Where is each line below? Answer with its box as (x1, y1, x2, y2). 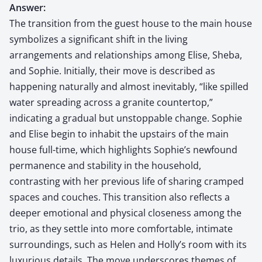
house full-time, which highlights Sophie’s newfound (9, 143, 237, 156)
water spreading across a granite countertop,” (9, 95, 213, 109)
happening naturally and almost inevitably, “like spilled (9, 80, 249, 93)
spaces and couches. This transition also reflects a (9, 190, 230, 204)
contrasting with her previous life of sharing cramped (9, 174, 244, 188)
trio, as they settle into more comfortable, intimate (9, 222, 233, 235)
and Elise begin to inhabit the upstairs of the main (9, 127, 229, 140)
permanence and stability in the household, (9, 158, 201, 172)
